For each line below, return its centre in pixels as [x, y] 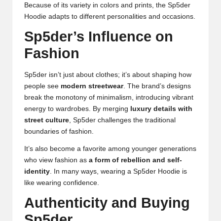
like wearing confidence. [62, 183]
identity [37, 171]
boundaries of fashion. [59, 131]
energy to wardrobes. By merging [77, 109]
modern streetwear [92, 86]
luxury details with [161, 109]
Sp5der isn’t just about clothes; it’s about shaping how [108, 74]
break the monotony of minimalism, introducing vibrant [109, 97]
